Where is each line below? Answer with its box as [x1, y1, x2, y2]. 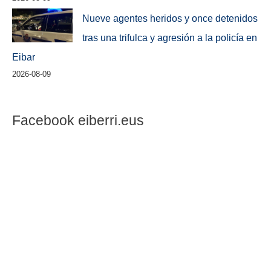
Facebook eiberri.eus [12, 112, 144, 128]
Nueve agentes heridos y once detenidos [82, 12, 258, 24]
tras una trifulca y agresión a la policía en [82, 31, 258, 43]
